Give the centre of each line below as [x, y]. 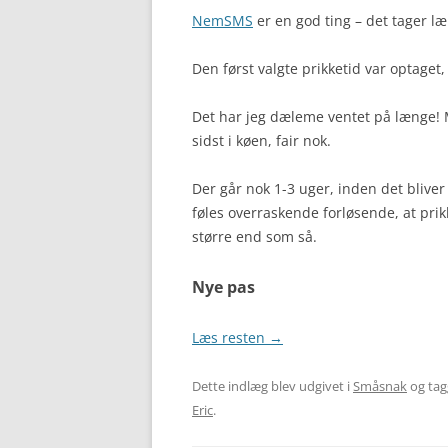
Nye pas [223, 287]
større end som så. [254, 236]
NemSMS [222, 20]
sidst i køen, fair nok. [261, 140]
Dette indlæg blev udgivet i [272, 386]
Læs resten [230, 337]
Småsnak [380, 386]
